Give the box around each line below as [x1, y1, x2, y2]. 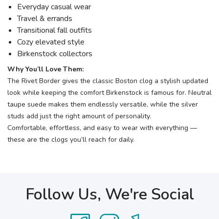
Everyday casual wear [17, 1, 91, 12]
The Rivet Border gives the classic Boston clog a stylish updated [7, 76, 208, 86]
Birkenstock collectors [17, 48, 92, 59]
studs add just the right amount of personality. [7, 111, 151, 121]
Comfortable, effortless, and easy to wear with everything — [7, 123, 197, 132]
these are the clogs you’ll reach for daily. [7, 135, 134, 144]
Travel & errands [17, 13, 72, 24]
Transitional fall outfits [17, 25, 92, 36]
